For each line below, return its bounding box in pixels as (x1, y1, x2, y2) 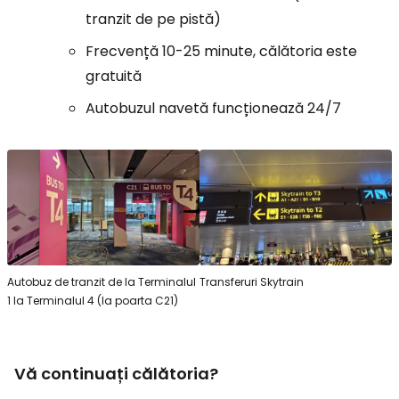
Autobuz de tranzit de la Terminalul (7, 273, 196, 289)
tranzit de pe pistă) (85, 9, 221, 30)
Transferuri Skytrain (199, 273, 304, 289)
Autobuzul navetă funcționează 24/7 (85, 98, 341, 119)
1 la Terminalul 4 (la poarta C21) (7, 292, 178, 308)
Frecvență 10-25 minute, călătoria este (85, 41, 357, 62)
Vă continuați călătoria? (14, 362, 218, 385)
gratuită (85, 66, 142, 87)
